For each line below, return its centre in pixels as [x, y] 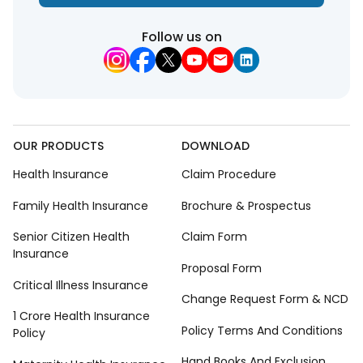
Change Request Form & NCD [265, 299]
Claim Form [214, 237]
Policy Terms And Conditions [262, 330]
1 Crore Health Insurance [81, 316]
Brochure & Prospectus [246, 205]
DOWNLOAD [216, 145]
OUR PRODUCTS [58, 145]
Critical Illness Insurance [81, 285]
